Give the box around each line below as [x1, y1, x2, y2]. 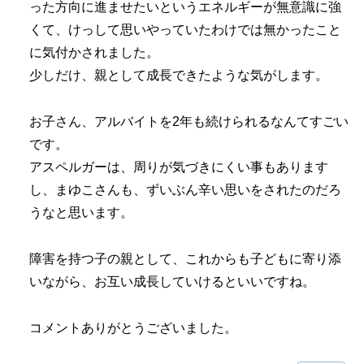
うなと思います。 [29, 206, 133, 220]
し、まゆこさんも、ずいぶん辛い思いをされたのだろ [29, 183, 341, 197]
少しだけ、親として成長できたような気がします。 [29, 68, 328, 83]
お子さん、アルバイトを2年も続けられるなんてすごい [29, 115, 349, 129]
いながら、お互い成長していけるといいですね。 [29, 275, 315, 289]
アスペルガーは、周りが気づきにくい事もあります [29, 160, 328, 175]
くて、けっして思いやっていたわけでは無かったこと [29, 23, 341, 37]
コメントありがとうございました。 [29, 320, 237, 335]
